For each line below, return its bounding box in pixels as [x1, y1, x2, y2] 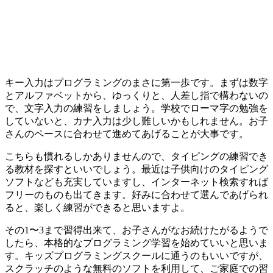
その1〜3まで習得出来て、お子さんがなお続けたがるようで [5, 224, 268, 235]
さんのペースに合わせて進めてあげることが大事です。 [5, 128, 249, 139]
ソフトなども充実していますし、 [5, 176, 151, 187]
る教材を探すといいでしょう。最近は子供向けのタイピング [5, 163, 268, 174]
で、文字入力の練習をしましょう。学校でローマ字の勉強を [5, 102, 268, 113]
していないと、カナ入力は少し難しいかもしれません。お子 [5, 115, 268, 126]
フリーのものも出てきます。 [5, 189, 132, 200]
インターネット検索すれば [151, 176, 268, 187]
